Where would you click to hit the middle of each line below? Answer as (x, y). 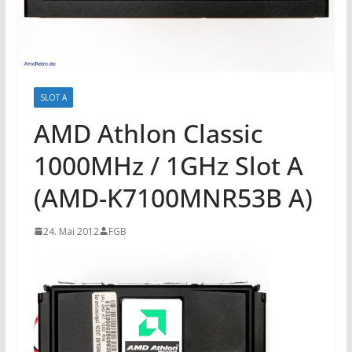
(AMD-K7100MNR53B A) (173, 197)
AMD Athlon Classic (148, 133)
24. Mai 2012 (71, 231)
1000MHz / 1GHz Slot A (168, 165)
